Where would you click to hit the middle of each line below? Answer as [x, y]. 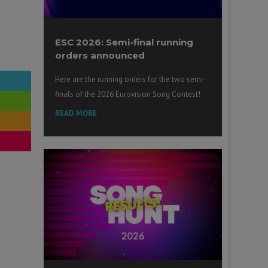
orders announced [100, 55]
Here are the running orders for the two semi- [131, 79]
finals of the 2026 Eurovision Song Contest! [128, 94]
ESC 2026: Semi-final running [124, 42]
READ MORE [76, 113]
